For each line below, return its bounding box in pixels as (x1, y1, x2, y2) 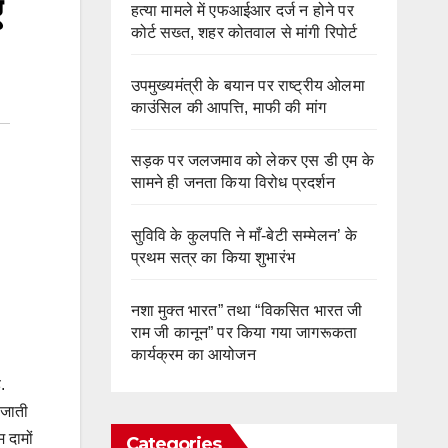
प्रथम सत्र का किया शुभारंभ (130, 249, 296, 266)
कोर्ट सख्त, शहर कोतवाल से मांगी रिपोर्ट (130, 24, 358, 41)
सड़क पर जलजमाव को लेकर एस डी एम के (130, 152, 375, 169)
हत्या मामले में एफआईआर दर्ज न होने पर (130, 2, 354, 19)
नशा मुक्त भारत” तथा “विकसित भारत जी (130, 302, 363, 319)
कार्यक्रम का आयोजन (130, 346, 256, 363)
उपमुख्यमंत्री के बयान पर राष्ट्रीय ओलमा (130, 77, 365, 94)
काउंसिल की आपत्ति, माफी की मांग (130, 99, 327, 116)
